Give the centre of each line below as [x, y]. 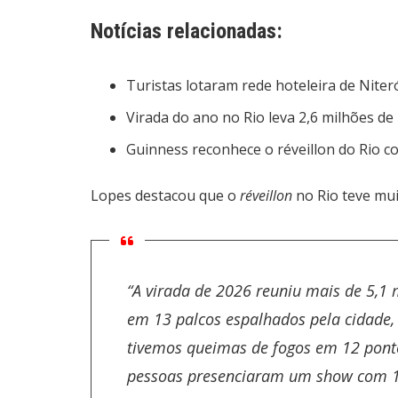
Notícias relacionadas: [187, 31]
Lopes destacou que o [165, 195]
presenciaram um [252, 376]
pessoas [157, 376]
